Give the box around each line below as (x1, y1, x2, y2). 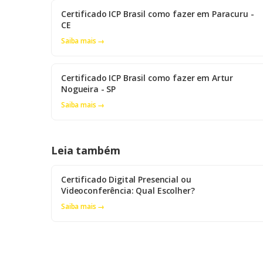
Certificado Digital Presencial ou (61, 174, 191, 186)
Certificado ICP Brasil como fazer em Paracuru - (61, 8, 254, 20)
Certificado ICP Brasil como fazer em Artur (61, 72, 234, 84)
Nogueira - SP (61, 83, 116, 95)
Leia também (51, 143, 120, 158)
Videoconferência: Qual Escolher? (61, 185, 195, 197)
